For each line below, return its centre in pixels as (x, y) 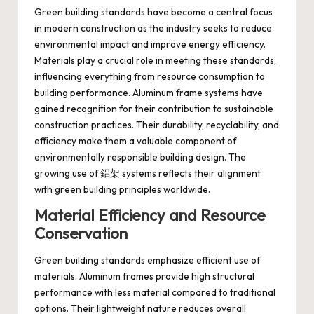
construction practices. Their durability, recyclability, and (157, 124)
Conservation (81, 233)
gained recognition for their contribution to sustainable (154, 108)
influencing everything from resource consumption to (150, 76)
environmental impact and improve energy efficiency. (150, 44)
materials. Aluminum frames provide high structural (144, 277)
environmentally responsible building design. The (140, 157)
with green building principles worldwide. (122, 189)
